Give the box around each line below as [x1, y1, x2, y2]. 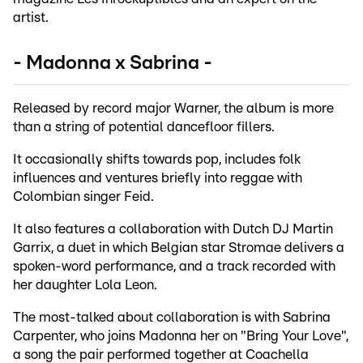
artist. [13, 11, 49, 25]
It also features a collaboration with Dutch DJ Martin [13, 222, 333, 237]
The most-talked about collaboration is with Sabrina [13, 310, 331, 325]
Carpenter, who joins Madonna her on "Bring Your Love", [13, 329, 348, 344]
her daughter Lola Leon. [13, 278, 157, 293]
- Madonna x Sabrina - [13, 53, 212, 74]
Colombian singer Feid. [13, 190, 157, 204]
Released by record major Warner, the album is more [13, 101, 334, 116]
